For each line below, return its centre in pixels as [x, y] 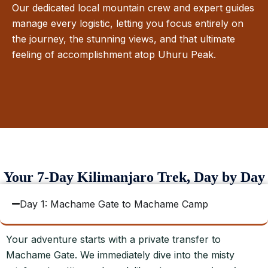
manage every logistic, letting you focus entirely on [128, 23]
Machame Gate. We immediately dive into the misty [120, 255]
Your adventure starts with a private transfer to [113, 239]
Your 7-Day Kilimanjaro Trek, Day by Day [134, 177]
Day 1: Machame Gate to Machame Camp [114, 204]
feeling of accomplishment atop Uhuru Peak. [114, 54]
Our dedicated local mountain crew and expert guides [133, 7]
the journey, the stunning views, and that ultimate [124, 39]
